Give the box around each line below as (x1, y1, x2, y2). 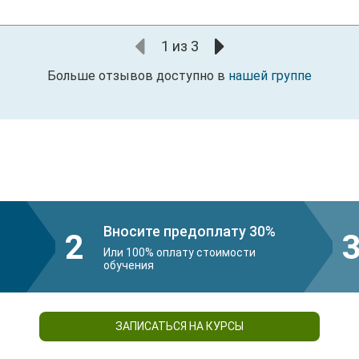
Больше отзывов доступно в (47, 68, 228, 84)
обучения (103, 258, 154, 272)
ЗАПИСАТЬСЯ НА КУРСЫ (115, 320, 244, 333)
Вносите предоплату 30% (103, 222, 276, 240)
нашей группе (228, 68, 312, 84)
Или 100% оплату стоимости (103, 245, 256, 259)
